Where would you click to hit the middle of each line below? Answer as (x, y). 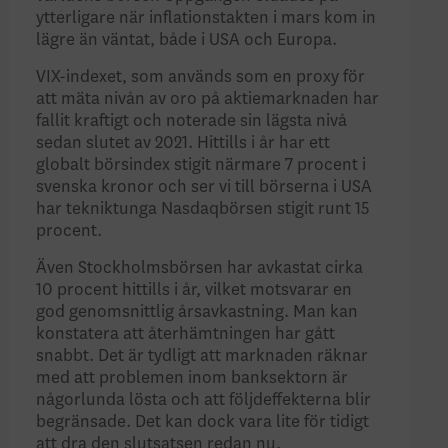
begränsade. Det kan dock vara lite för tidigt (203, 421)
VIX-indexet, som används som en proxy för (201, 76)
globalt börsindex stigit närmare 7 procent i (201, 164)
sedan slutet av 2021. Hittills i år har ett (183, 142)
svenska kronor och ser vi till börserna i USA (204, 186)
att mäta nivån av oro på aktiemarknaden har (208, 98)
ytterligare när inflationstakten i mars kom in (206, 17)
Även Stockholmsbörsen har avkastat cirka (200, 267)
